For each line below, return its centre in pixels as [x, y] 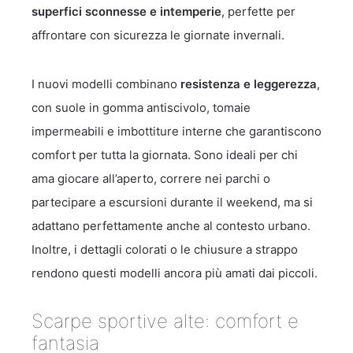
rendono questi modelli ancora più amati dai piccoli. [175, 273]
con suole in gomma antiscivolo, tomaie [141, 108]
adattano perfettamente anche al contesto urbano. [171, 226]
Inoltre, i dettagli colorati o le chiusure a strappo [165, 249]
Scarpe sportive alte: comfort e [165, 321]
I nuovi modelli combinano [106, 84]
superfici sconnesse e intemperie [126, 11]
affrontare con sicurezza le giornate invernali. [158, 35]
